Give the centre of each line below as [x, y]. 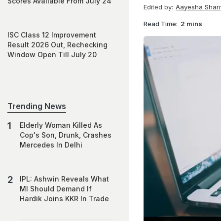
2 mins [191, 23]
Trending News [37, 106]
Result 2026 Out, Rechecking [57, 45]
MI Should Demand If [56, 189]
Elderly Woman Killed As [61, 125]
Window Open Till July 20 [52, 55]
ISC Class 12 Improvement [52, 35]
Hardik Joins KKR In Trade [64, 199]
